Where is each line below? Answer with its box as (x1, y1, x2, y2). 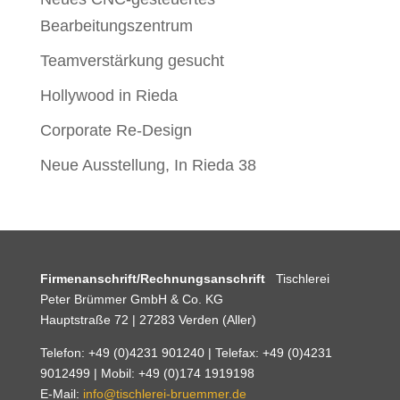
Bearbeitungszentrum (39, 17, 193, 36)
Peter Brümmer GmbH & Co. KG (39, 292, 223, 307)
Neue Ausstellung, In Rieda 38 (39, 156, 256, 175)
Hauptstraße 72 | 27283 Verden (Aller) (39, 312, 256, 328)
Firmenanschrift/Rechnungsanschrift (39, 271, 276, 287)
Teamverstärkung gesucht (39, 52, 224, 71)
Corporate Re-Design (39, 121, 192, 140)
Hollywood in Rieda (39, 87, 178, 105)
